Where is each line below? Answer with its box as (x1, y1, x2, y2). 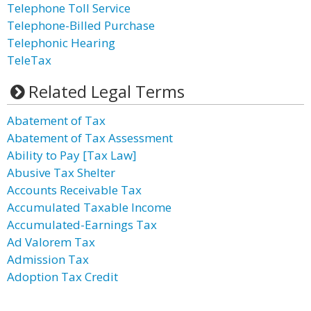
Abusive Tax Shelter (7, 165, 115, 180)
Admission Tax (7, 251, 89, 267)
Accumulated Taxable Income (7, 199, 171, 215)
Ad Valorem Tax (7, 234, 95, 250)
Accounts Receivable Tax (7, 182, 142, 198)
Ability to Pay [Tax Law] (7, 147, 137, 163)
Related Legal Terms (28, 80, 185, 103)
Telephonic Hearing (7, 35, 115, 51)
